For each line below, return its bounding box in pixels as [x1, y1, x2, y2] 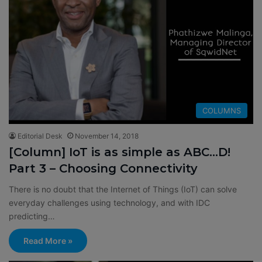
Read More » [23, 235, 73, 246]
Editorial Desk [18, 131, 63, 140]
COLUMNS [202, 105, 241, 115]
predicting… [9, 211, 55, 221]
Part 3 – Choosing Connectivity [9, 161, 198, 175]
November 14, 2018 [75, 131, 139, 140]
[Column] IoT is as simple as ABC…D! [9, 144, 230, 159]
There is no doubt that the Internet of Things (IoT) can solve [9, 184, 237, 194]
